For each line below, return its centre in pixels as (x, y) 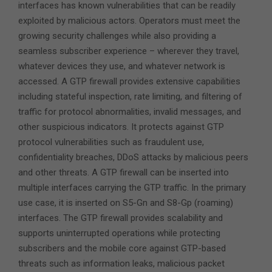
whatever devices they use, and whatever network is (122, 66)
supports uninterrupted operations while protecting (119, 233)
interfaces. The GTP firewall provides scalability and (121, 218)
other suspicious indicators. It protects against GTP (121, 127)
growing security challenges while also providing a (117, 36)
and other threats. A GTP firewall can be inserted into (124, 172)
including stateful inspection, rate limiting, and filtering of (130, 96)
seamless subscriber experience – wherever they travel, (129, 51)
